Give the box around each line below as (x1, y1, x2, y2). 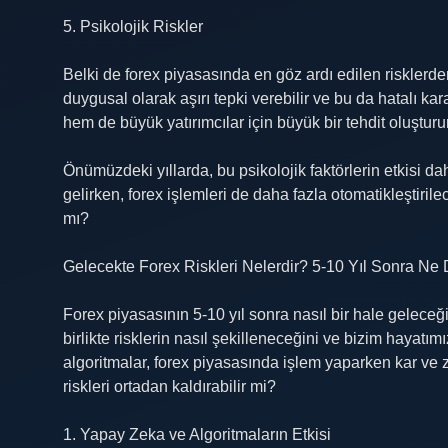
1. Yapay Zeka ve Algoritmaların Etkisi (63, 426, 331, 443)
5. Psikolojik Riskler (63, 18, 203, 35)
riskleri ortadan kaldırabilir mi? (63, 378, 276, 395)
